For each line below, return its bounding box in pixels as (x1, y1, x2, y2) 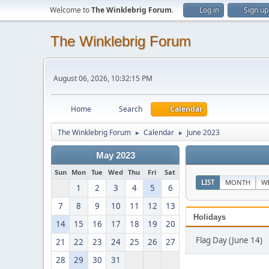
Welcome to (50, 5, 91, 15)
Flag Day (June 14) (196, 235, 262, 246)
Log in (199, 5, 219, 15)
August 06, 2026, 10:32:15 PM (53, 73, 153, 83)
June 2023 (187, 127, 220, 138)
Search (119, 104, 142, 114)
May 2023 (95, 151, 135, 160)
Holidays (193, 213, 226, 222)
